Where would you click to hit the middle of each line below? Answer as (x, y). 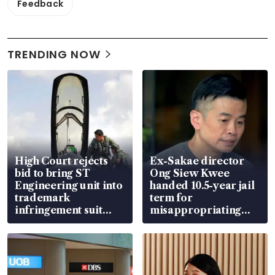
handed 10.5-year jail (202, 185)
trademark (43, 197)
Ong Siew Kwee (190, 173)
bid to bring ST (52, 173)
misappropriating (196, 210)
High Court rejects (61, 161)
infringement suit (59, 210)
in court (170, 234)
